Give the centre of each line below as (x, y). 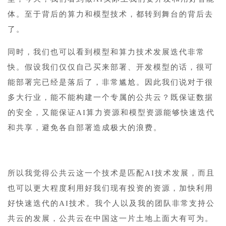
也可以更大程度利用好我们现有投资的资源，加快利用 (110, 188)
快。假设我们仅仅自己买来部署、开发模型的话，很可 (110, 67)
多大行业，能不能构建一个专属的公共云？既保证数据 (110, 97)
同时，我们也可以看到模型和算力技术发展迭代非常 (106, 52)
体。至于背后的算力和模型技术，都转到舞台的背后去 (110, 14)
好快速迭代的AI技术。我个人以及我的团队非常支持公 (111, 203)
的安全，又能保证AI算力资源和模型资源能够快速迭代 (111, 112)
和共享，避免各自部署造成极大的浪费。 (85, 127)
